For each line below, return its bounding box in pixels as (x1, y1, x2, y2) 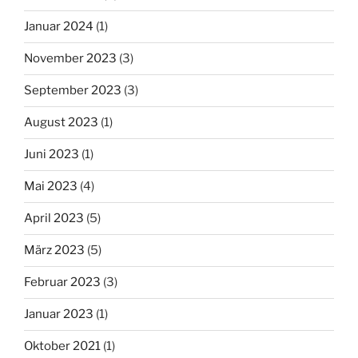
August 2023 (24, 115, 98, 130)
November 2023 (24, 51, 117, 66)
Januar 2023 (24, 307, 93, 322)
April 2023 (24, 211, 84, 226)
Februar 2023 (24, 275, 101, 290)
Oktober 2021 (24, 339, 101, 354)
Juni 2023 (24, 147, 79, 162)
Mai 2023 (24, 179, 78, 194)
